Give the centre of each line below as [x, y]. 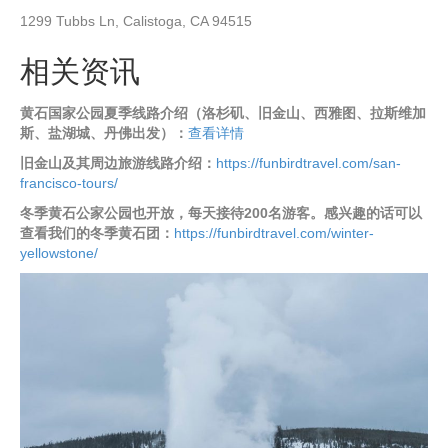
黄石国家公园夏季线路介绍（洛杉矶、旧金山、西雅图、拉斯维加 [223, 113]
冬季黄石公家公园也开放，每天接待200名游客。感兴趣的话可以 [221, 213]
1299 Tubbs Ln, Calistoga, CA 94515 [136, 21]
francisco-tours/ [69, 183]
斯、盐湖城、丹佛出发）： [104, 133]
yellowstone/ [59, 253]
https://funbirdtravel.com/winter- [274, 233]
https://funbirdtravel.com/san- [308, 163]
